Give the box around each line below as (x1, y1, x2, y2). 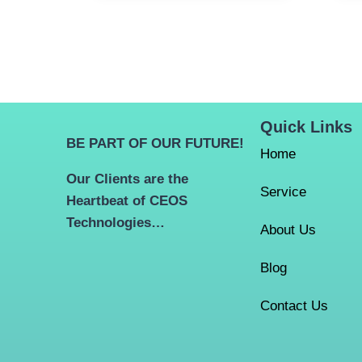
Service (260, 184, 306, 200)
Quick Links (260, 118, 352, 137)
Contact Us (260, 298, 328, 314)
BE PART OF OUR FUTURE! (66, 136, 244, 152)
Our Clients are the (66, 171, 188, 187)
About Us (260, 222, 316, 238)
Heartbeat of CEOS (66, 193, 187, 209)
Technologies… (66, 215, 165, 231)
